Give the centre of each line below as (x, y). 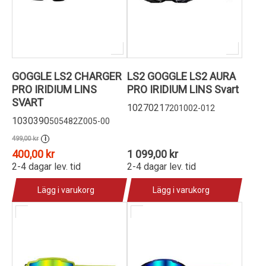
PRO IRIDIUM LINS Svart (183, 89)
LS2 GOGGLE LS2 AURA (181, 76)
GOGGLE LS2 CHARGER (67, 76)
